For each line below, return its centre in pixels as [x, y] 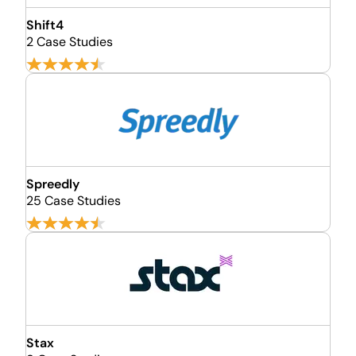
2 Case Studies [70, 42]
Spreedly [53, 184]
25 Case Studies [74, 201]
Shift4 [45, 25]
